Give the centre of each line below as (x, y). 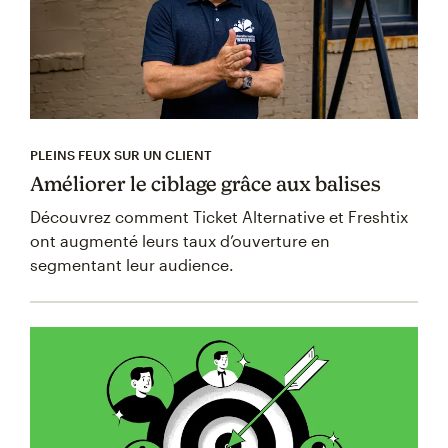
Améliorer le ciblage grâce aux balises (205, 184)
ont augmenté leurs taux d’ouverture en (180, 241)
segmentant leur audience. (132, 265)
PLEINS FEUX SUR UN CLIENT (121, 155)
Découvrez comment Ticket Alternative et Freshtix (219, 217)
